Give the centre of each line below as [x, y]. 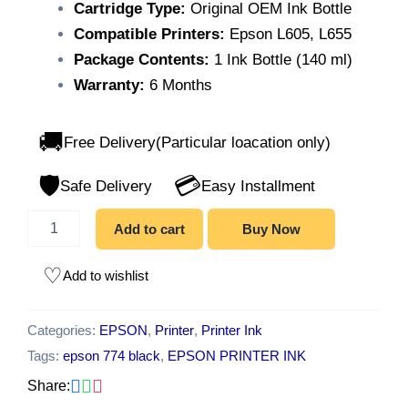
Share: [49, 385]
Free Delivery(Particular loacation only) [197, 143]
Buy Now [272, 229]
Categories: [63, 330]
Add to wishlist [106, 276]
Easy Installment [258, 187]
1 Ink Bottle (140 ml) [281, 59]
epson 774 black [112, 355]
